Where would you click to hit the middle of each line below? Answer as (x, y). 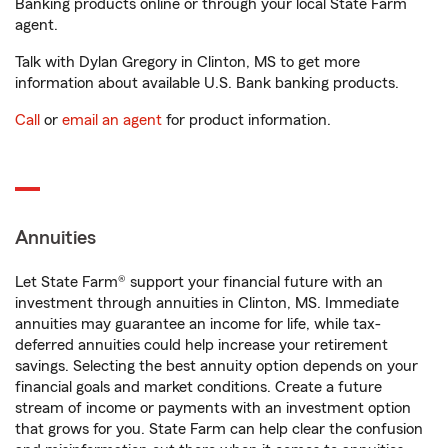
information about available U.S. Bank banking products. (207, 83)
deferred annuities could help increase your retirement (201, 345)
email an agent (112, 120)
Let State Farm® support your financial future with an (199, 282)
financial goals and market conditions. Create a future (198, 387)
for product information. (246, 120)
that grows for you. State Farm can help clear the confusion (219, 429)
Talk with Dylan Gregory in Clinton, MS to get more (187, 62)
